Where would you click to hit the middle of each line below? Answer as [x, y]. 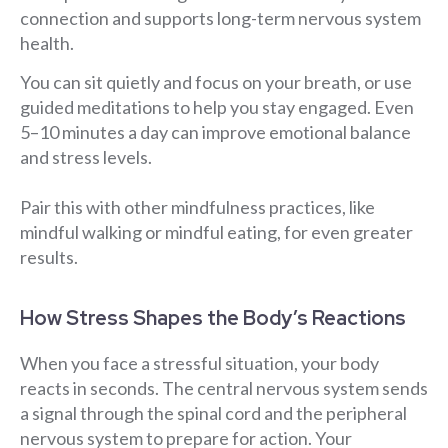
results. [49, 257]
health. [47, 42]
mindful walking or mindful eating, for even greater [216, 232]
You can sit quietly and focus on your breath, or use [216, 82]
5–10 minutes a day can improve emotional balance [215, 132]
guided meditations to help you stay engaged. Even [217, 107]
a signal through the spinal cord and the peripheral [213, 412]
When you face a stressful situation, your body [199, 362]
